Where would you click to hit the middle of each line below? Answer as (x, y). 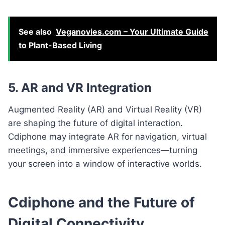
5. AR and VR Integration (80, 87)
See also (35, 31)
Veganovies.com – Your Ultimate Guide (132, 31)
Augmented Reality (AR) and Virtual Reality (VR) (105, 109)
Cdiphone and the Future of (101, 202)
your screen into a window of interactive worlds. (105, 163)
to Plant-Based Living (60, 45)
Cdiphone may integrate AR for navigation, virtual (107, 136)
